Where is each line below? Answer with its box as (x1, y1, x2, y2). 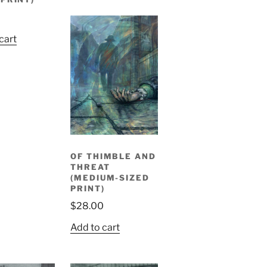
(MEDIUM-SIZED (70, 172, 150, 182)
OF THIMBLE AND (70, 151, 157, 161)
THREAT (70, 162, 110, 172)
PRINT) (70, 183, 105, 193)
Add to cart (70, 222, 120, 234)
